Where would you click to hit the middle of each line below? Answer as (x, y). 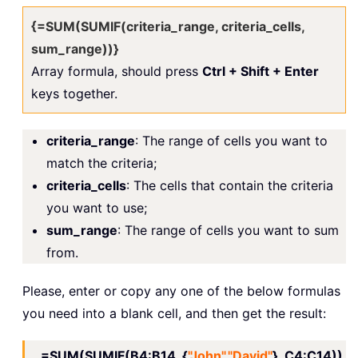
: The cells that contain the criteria (230, 186)
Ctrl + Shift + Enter (261, 72)
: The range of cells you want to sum (228, 231)
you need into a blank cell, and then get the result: (174, 314)
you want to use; (97, 208)
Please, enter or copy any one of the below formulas (181, 291)
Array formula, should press (117, 72)
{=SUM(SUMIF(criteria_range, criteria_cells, (168, 27)
